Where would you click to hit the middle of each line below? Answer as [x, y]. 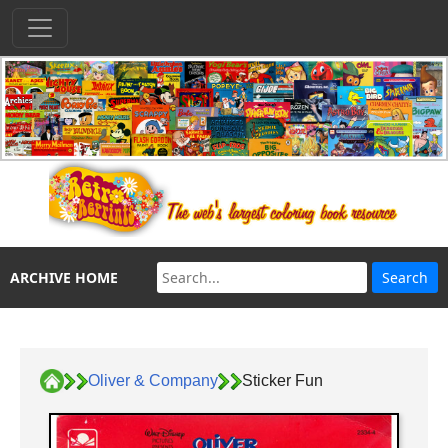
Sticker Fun [282, 380]
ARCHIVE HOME [64, 278]
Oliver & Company [153, 380]
